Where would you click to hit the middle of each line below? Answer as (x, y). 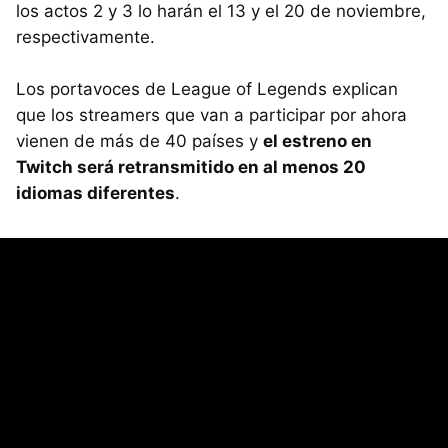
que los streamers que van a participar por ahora (211, 115)
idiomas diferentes (95, 193)
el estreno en (317, 141)
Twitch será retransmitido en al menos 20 (191, 167)
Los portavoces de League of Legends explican (207, 89)
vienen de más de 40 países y (139, 141)
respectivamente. (85, 37)
